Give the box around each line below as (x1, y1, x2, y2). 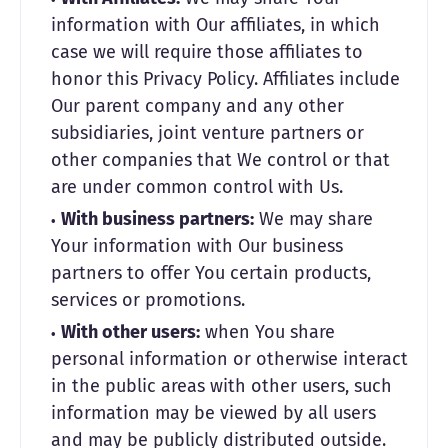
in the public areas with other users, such (51, 375, 392, 397)
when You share (200, 321, 335, 343)
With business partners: (61, 208, 254, 230)
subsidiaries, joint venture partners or (51, 122, 364, 144)
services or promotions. (51, 289, 245, 311)
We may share (254, 208, 373, 230)
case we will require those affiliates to (51, 41, 363, 63)
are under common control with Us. (51, 176, 343, 198)
